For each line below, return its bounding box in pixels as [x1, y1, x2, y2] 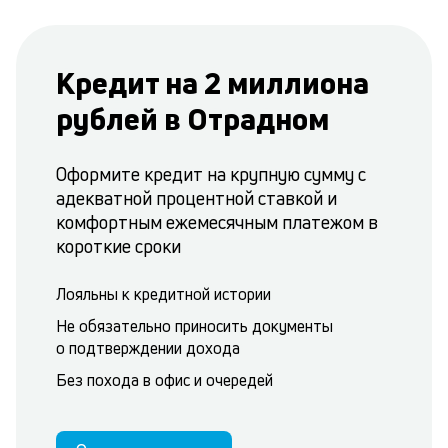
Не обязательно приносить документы [56, 315, 333, 337]
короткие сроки [56, 234, 181, 258]
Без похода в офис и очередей [56, 369, 273, 391]
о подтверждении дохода [56, 337, 240, 359]
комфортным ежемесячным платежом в [56, 210, 378, 234]
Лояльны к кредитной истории [56, 283, 271, 305]
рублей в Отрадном [56, 99, 329, 139]
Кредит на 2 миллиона [56, 63, 369, 103]
